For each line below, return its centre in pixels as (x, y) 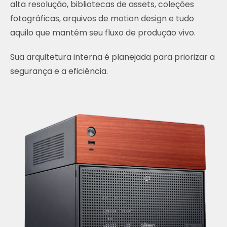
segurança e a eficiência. (59, 71)
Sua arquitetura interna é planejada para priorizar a (112, 57)
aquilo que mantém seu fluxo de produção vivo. (103, 33)
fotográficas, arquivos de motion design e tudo (102, 18)
